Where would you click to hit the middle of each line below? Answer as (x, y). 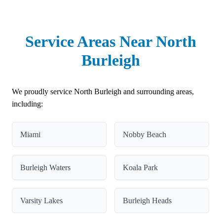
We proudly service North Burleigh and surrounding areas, (103, 91)
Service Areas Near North (110, 41)
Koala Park (140, 167)
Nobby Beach (145, 134)
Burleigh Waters (45, 167)
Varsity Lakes (41, 200)
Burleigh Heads (147, 200)
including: (27, 104)
